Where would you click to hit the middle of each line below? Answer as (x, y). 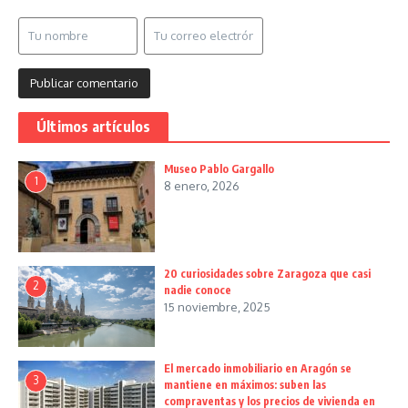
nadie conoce (198, 291)
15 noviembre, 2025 (217, 307)
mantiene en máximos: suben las (245, 385)
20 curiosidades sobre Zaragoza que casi (267, 274)
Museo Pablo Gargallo (219, 169)
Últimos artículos (94, 127)
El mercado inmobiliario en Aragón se (258, 369)
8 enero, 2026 (202, 186)
